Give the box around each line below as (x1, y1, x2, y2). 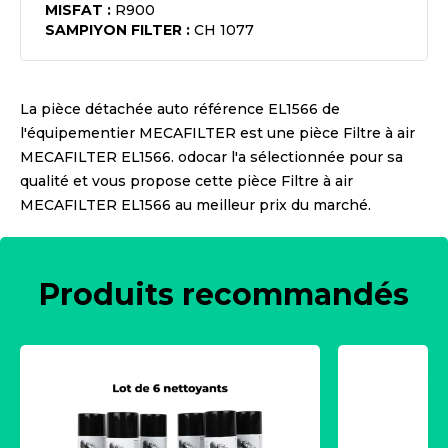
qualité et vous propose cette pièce (20, 172, 281, 190)
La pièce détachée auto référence (20, 100, 268, 118)
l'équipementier (20, 124, 139, 142)
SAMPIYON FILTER (45, 21, 182, 39)
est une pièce (236, 124, 339, 142)
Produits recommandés (39, 276, 409, 313)
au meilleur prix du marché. (171, 196, 371, 214)
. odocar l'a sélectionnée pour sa (171, 148, 403, 166)
